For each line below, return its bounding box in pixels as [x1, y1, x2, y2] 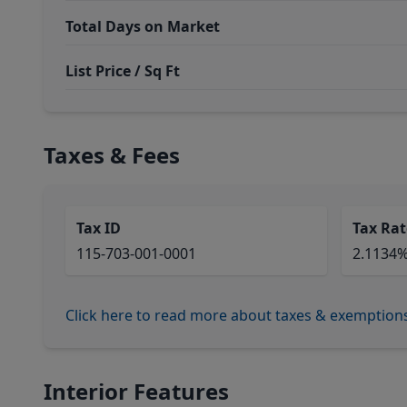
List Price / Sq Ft [65, 61, 180, 81]
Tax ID [76, 218, 121, 238]
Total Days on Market [65, 16, 220, 36]
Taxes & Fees [44, 140, 180, 170]
